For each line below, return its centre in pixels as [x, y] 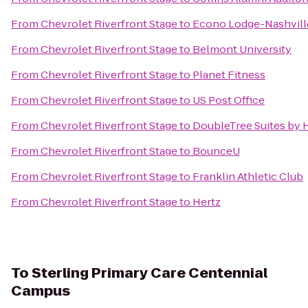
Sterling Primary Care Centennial [150, 273]
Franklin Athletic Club [248, 176]
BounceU [216, 151]
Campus [41, 291]
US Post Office [229, 100]
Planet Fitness [229, 75]
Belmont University [242, 49]
